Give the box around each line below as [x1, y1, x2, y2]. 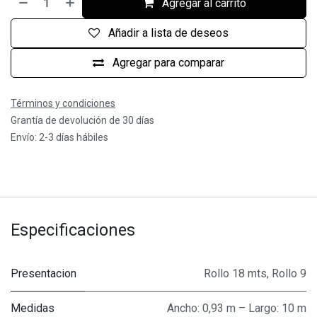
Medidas [11, 301, 54, 315]
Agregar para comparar [113, 56, 224, 69]
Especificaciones [11, 220, 135, 240]
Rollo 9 [272, 267, 306, 280]
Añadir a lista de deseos [108, 26, 229, 40]
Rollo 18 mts [204, 267, 267, 280]
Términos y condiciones [11, 98, 115, 109]
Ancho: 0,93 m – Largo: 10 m [167, 301, 306, 315]
